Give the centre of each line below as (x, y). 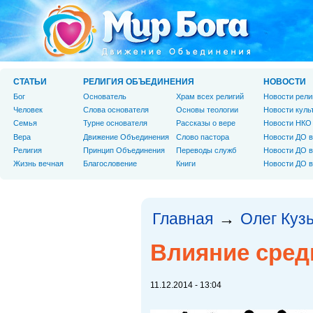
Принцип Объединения (124, 150)
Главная (183, 219)
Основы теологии (207, 110)
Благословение (110, 163)
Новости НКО (287, 123)
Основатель (105, 96)
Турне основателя (115, 123)
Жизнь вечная (38, 163)
